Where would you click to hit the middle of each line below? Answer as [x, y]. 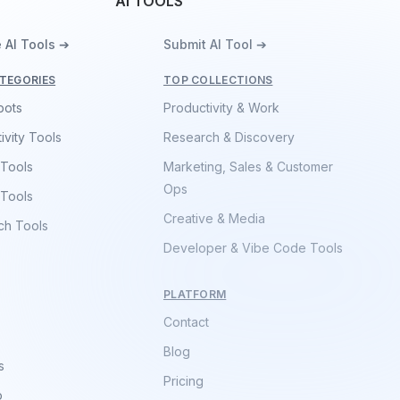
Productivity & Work [221, 108]
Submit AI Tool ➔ [215, 44]
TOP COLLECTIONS [218, 80]
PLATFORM [195, 294]
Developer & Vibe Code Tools [253, 248]
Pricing [183, 381]
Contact [186, 322]
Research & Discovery [229, 137]
